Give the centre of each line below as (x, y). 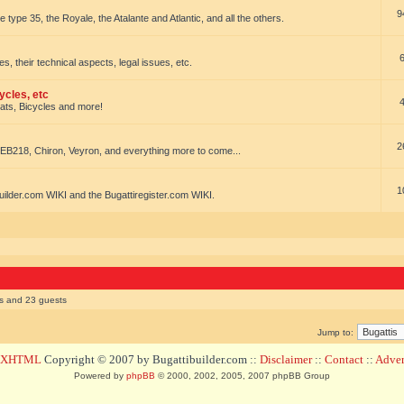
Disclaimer (286, 359)
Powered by (100, 376)
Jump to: (335, 332)
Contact (344, 359)
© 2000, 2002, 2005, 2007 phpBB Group (243, 376)
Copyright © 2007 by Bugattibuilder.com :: (151, 359)
